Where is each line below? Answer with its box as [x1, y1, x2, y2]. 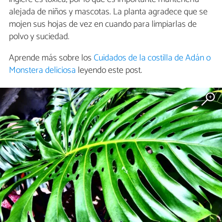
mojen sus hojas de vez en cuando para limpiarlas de [9, 17, 197, 32]
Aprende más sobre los [9, 51, 94, 66]
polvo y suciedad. [9, 29, 69, 45]
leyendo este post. [76, 63, 142, 78]
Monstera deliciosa [9, 63, 76, 78]
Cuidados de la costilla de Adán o [94, 51, 211, 66]
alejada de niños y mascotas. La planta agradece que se [9, 4, 208, 20]
